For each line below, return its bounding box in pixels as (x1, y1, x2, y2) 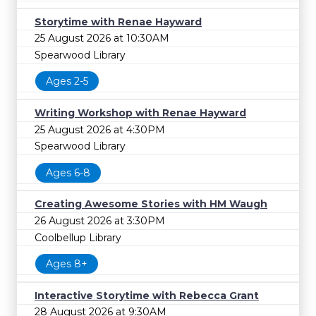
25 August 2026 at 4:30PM (35, 123, 165, 136)
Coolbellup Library (35, 231, 121, 244)
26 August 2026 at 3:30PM (35, 214, 165, 227)
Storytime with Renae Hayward (35, 15, 202, 28)
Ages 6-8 (46, 166, 90, 179)
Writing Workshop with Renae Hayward (35, 107, 246, 119)
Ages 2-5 (46, 75, 88, 88)
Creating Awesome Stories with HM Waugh (35, 197, 267, 211)
